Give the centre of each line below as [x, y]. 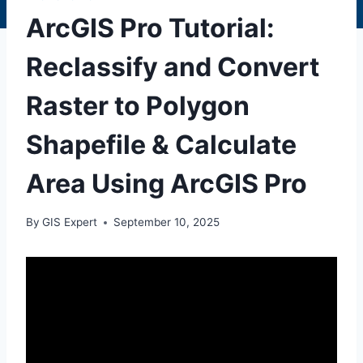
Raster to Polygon [138, 105]
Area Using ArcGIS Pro [167, 183]
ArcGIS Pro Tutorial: [150, 28]
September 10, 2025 [167, 222]
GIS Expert [70, 222]
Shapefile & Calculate [161, 144]
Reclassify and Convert [173, 66]
